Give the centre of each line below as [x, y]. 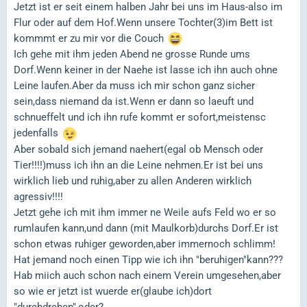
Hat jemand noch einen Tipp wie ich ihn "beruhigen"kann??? [148, 259]
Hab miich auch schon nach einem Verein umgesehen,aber [147, 275]
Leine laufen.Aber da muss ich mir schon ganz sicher [134, 86]
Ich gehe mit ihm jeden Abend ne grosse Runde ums [132, 54]
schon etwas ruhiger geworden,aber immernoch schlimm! [145, 244]
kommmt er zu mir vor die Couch [90, 38]
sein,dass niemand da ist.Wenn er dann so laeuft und [134, 102]
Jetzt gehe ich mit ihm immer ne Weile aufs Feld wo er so [145, 212]
